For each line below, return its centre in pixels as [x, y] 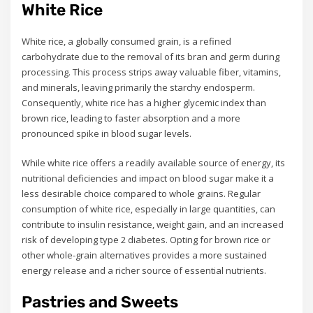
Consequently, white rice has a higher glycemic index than [144, 102]
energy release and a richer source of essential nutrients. [144, 270]
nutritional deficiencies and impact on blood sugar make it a [148, 178]
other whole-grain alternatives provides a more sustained [145, 255]
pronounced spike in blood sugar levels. [107, 133]
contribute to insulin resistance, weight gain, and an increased [153, 224]
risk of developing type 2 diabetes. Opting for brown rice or [146, 239]
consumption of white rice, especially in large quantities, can [149, 209]
